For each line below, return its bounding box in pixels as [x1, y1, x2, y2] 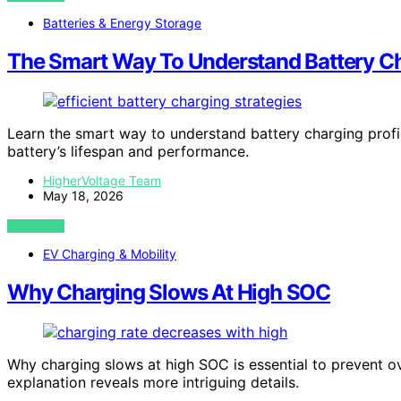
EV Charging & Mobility [43, 246, 176, 262]
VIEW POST [7, 219, 65, 234]
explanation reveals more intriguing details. [7, 372, 299, 391]
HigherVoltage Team [43, 173, 161, 189]
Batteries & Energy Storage [43, 15, 201, 31]
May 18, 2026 [43, 188, 124, 204]
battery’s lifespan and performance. [7, 142, 249, 161]
